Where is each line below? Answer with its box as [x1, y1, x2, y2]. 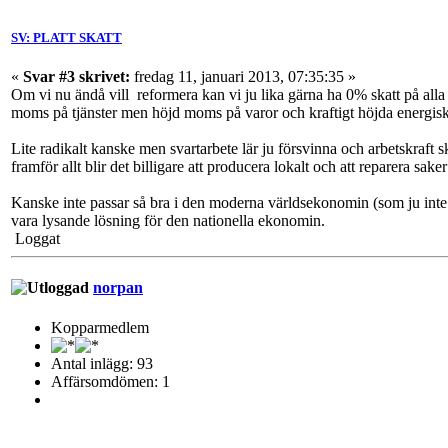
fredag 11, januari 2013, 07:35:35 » [130, 68, 356, 86]
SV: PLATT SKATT [11, 29, 122, 45]
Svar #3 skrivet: [23, 68, 130, 86]
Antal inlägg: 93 [51, 354, 153, 372]
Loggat [11, 230, 60, 248]
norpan [93, 279, 143, 297]
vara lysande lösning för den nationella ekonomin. [11, 212, 325, 230]
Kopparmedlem [51, 318, 149, 336]
